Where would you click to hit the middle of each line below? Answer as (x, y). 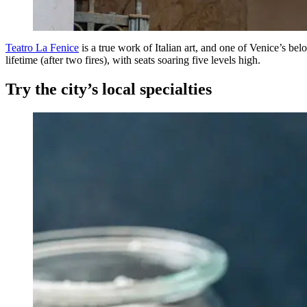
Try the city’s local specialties (111, 89)
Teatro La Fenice (42, 47)
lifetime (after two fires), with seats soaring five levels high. (136, 60)
